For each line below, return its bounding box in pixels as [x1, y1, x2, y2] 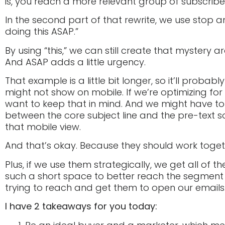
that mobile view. [5, 121, 81, 134]
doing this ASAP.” [5, 25, 78, 38]
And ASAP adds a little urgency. [5, 55, 146, 68]
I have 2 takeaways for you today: [5, 200, 157, 213]
